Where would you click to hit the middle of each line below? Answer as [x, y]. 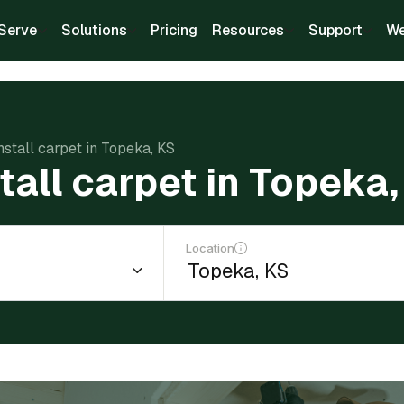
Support [335, 30]
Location [211, 248]
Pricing [174, 30]
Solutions [94, 30]
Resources [248, 30]
